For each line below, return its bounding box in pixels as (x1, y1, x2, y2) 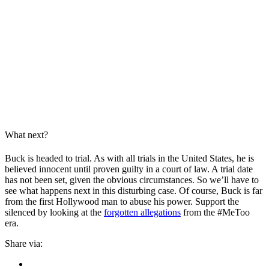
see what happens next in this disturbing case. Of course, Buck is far (5, 186, 262, 196)
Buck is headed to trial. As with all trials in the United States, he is (5, 153, 254, 164)
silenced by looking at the (5, 207, 104, 218)
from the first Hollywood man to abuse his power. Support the (5, 196, 239, 207)
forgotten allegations (104, 207, 181, 218)
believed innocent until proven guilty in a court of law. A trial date (5, 164, 253, 175)
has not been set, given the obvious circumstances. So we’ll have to (5, 175, 259, 186)
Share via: (5, 238, 43, 249)
